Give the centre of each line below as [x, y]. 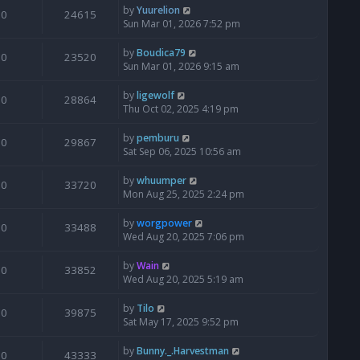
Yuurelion [158, 10]
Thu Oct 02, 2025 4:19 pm [181, 109]
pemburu [158, 138]
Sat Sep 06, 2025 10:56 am [182, 152]
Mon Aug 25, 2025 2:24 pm [184, 194]
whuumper [162, 181]
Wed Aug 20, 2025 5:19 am [183, 280]
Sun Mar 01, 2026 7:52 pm [182, 24]
